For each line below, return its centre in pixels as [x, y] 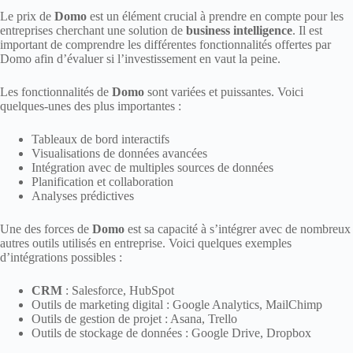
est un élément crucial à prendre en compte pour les [215, 17]
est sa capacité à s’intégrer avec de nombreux [238, 229]
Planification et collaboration [102, 182]
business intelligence [239, 31]
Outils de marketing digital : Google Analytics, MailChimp [177, 305]
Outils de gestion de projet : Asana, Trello [134, 319]
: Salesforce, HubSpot [118, 291]
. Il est [307, 31]
